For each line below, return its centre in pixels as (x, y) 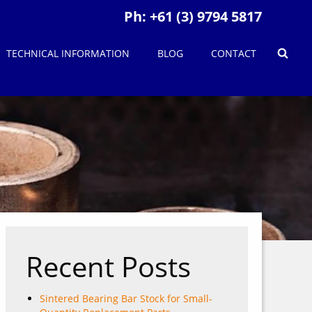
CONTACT (233, 53)
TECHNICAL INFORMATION (68, 53)
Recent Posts (108, 266)
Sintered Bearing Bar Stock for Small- (126, 298)
